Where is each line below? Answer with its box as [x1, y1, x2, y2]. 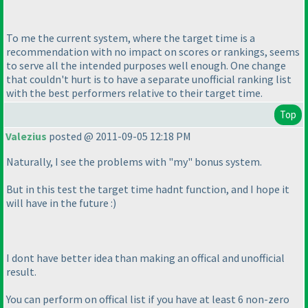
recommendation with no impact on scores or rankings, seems [6, 45, 300, 59]
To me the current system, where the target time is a [6, 31, 255, 45]
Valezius [5, 129, 47, 144]
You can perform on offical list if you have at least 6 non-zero [6, 292, 289, 307]
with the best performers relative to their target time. [6, 86, 263, 100]
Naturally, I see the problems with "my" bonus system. [6, 155, 262, 169]
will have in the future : [6, 196, 113, 210]
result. [6, 265, 36, 279]
